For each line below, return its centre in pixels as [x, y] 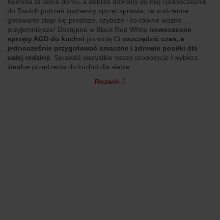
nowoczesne [170, 29]
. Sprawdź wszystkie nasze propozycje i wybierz [124, 57]
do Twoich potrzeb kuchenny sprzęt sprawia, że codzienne [98, 11]
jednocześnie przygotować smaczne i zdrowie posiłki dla [102, 48]
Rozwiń [107, 82]
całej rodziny [29, 57]
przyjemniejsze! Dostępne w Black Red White [78, 29]
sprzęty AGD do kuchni [46, 39]
